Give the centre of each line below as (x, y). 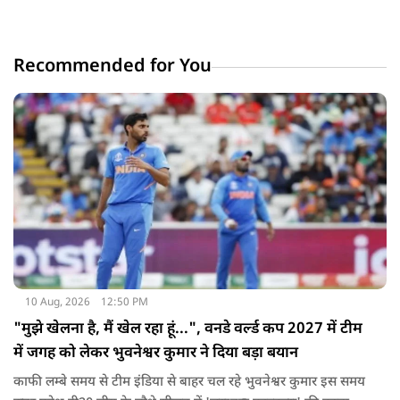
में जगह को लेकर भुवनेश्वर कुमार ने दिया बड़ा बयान (156, 353)
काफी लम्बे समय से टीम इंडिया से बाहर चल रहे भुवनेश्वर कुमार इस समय (189, 382)
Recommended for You (112, 67)
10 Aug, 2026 (57, 302)
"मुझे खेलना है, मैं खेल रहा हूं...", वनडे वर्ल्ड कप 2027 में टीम (188, 329)
